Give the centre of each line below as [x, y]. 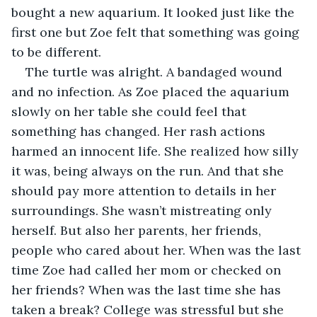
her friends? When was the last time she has [148, 289]
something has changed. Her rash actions [140, 131]
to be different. [56, 52]
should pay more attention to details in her [145, 190]
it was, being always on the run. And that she [149, 171]
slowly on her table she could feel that [131, 111]
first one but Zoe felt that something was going [157, 32]
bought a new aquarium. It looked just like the [155, 12]
